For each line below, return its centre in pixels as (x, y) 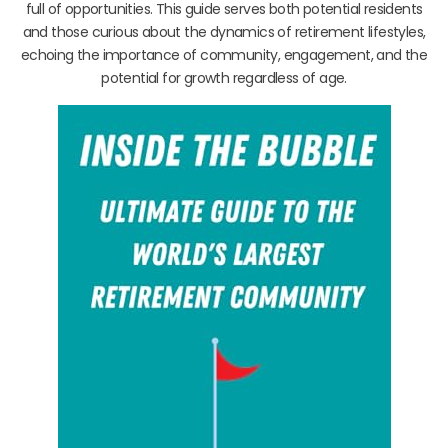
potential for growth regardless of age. (224, 77)
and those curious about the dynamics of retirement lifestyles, (224, 31)
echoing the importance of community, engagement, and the (224, 54)
